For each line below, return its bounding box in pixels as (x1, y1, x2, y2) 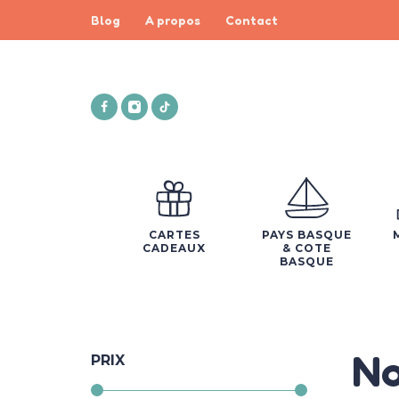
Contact (225, 12, 278, 28)
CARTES (148, 227, 200, 241)
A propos (145, 12, 200, 28)
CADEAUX (142, 240, 206, 255)
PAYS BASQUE (262, 227, 352, 241)
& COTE (282, 240, 331, 255)
